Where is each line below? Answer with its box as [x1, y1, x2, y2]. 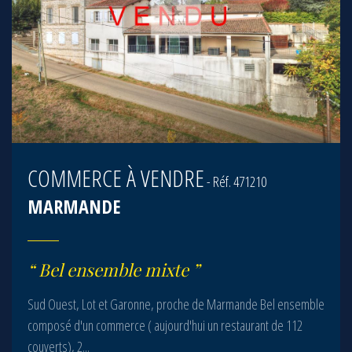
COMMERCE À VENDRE [27, 162, 204, 194]
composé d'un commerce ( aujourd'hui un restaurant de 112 [27, 316, 302, 335]
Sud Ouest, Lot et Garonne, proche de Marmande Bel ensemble [27, 295, 324, 313]
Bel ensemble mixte [38, 258, 189, 281]
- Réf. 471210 [204, 172, 266, 191]
